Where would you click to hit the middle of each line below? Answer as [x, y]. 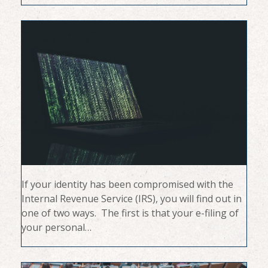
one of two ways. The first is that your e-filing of [130, 213]
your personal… [56, 228]
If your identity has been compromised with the [127, 185]
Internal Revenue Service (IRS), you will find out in [131, 199]
